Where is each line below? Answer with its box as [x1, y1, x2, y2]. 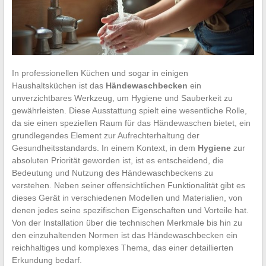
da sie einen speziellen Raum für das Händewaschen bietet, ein [11, 118, 251, 128]
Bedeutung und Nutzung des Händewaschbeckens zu [11, 167, 213, 178]
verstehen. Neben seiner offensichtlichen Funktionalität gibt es [11, 180, 245, 190]
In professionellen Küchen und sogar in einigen [11, 68, 188, 78]
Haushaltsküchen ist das [11, 80, 106, 90]
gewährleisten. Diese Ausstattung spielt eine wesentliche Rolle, [11, 105, 247, 115]
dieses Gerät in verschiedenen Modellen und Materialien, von [11, 192, 242, 202]
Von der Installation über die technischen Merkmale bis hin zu [11, 217, 242, 227]
